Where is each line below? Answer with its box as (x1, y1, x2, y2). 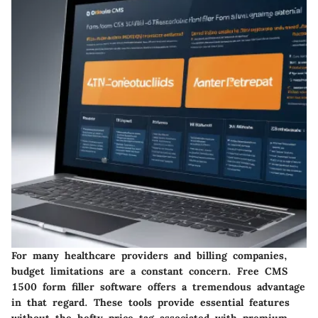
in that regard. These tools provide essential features (11, 296, 290, 309)
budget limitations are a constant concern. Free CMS (11, 265, 287, 278)
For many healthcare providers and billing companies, (11, 249, 287, 263)
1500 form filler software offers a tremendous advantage (11, 280, 305, 294)
